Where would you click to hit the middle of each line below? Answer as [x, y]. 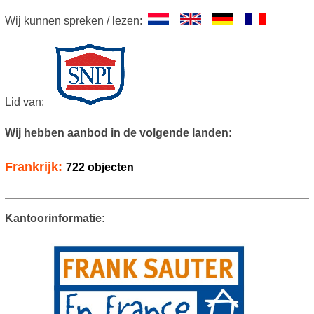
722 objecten [100, 167]
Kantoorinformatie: [55, 218]
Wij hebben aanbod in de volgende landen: [118, 132]
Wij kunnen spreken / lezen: [76, 20]
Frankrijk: [35, 166]
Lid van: [30, 102]
